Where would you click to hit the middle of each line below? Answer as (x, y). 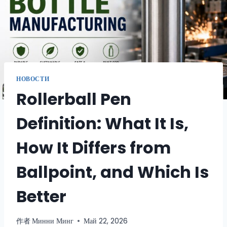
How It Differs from (93, 148)
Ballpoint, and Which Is (112, 172)
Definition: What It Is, (102, 124)
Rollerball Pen (74, 99)
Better (41, 197)
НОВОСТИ (33, 79)
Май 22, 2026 (106, 221)
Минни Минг (53, 221)
